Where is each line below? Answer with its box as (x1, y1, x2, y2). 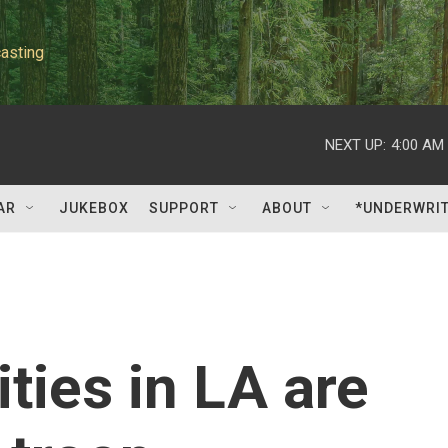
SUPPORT (149, 200, 219, 216)
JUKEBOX (59, 200, 129, 216)
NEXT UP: (325, 135, 386, 154)
